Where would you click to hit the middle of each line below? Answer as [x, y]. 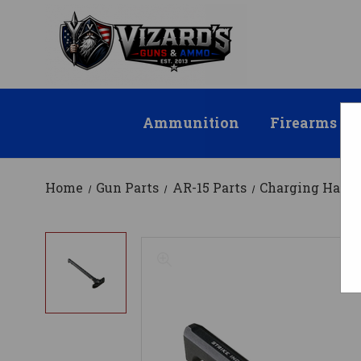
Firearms [304, 123]
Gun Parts [128, 188]
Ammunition [191, 123]
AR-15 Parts [209, 188]
